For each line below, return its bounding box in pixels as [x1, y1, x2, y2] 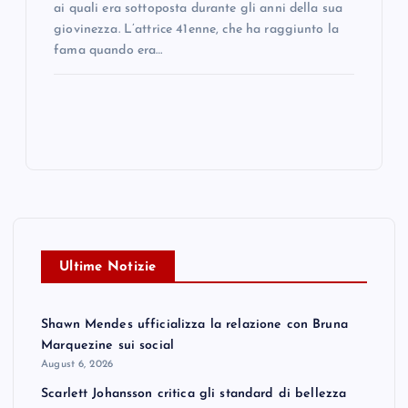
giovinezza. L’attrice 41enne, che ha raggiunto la [54, 22, 340, 36]
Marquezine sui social [41, 339, 175, 353]
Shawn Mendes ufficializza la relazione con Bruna [41, 318, 348, 332]
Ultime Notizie [59, 260, 157, 275]
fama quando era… [54, 43, 163, 57]
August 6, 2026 [41, 359, 114, 371]
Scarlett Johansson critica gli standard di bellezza [41, 386, 347, 401]
